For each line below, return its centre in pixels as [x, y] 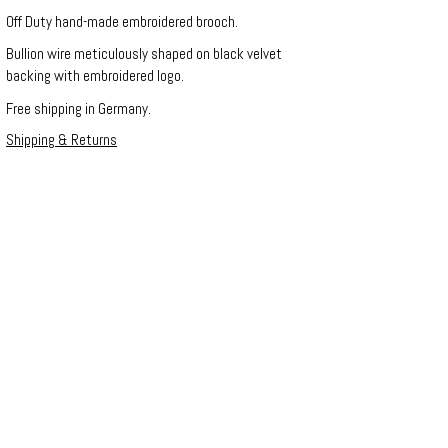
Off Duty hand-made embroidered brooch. [122, 21]
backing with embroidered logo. [95, 75]
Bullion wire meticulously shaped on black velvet [144, 53]
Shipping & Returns [61, 139]
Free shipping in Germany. [78, 108]
